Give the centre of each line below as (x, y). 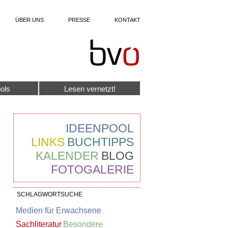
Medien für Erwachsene (59, 210)
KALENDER (67, 156)
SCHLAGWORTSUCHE (50, 194)
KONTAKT (127, 20)
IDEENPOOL (100, 128)
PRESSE (79, 20)
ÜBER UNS (30, 20)
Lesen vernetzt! (90, 89)
